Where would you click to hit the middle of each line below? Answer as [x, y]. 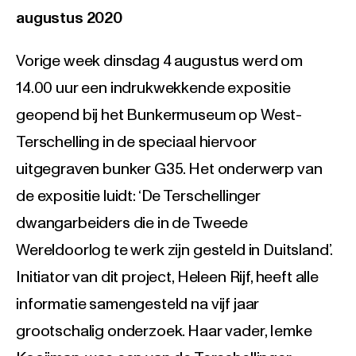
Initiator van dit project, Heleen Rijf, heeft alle [167, 278]
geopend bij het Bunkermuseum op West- [159, 116]
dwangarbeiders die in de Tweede [132, 224]
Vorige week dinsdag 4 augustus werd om [159, 62]
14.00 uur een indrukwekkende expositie [153, 89]
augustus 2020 [69, 19]
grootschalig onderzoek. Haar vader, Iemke [164, 332]
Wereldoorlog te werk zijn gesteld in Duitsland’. [174, 251]
